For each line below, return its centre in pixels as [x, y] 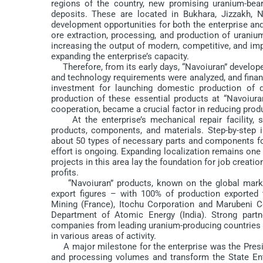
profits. [65, 172]
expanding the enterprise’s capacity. [120, 56]
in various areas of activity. [103, 236]
